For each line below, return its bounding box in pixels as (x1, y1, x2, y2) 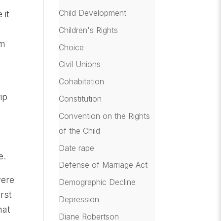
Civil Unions (59, 59, 101, 70)
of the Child (59, 125, 101, 136)
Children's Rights (59, 25, 118, 35)
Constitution (59, 93, 102, 104)
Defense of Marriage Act (59, 160, 148, 170)
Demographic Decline (59, 177, 136, 187)
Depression (59, 194, 100, 204)
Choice (59, 42, 84, 52)
